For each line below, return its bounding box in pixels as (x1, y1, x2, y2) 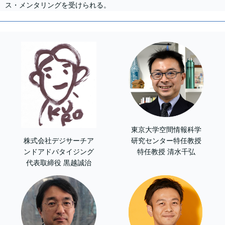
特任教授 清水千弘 (137, 147, 195, 156)
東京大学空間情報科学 (131, 125, 201, 134)
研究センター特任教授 (131, 136, 201, 145)
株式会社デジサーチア (24, 137, 94, 145)
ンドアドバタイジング (24, 148, 94, 156)
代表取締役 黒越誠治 (26, 159, 91, 167)
